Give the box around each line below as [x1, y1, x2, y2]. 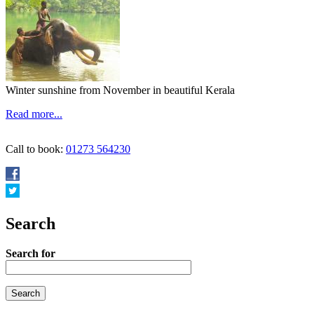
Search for [6, 247, 55, 259]
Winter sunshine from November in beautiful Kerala [6, 83, 235, 96]
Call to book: [6, 142, 66, 155]
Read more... [6, 107, 62, 120]
